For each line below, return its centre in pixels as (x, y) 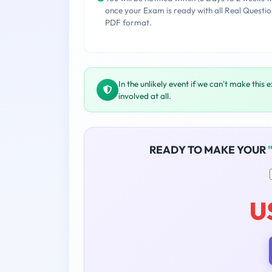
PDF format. (128, 23)
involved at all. (145, 96)
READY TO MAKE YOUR (208, 150)
